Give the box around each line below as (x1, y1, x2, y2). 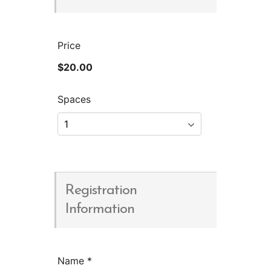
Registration (65, 183, 137, 198)
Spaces (57, 93, 91, 105)
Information (65, 201, 134, 217)
